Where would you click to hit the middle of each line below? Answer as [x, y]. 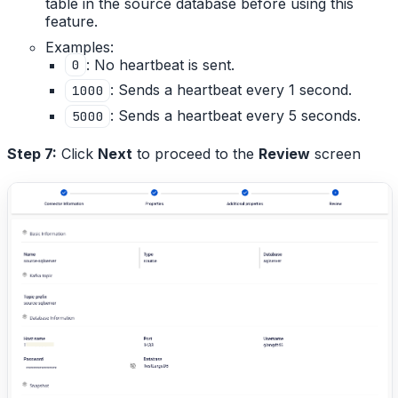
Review [284, 153]
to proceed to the [195, 153]
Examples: [80, 47]
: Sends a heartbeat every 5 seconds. [236, 116]
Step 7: [32, 153]
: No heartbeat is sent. [161, 64]
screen [335, 153]
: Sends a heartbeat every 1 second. [231, 90]
